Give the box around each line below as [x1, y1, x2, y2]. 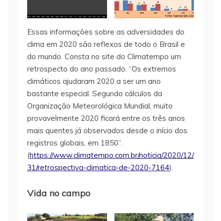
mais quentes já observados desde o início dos [27, 125, 187, 135]
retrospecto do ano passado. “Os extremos [27, 64, 176, 74]
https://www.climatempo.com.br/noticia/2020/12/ [30, 150, 194, 160]
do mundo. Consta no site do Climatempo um [27, 51, 181, 61]
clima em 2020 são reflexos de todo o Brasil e [27, 39, 185, 49]
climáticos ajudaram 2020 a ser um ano [27, 76, 161, 86]
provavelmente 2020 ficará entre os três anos [27, 113, 185, 123]
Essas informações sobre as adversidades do [27, 27, 184, 37]
